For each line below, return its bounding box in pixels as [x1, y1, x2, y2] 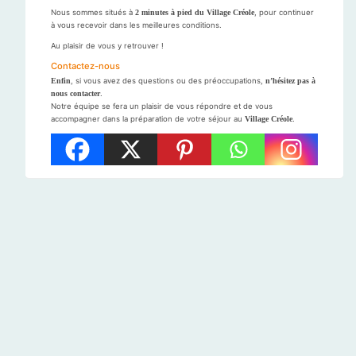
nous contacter [51, 88, 100, 98]
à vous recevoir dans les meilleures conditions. [51, 20, 222, 29]
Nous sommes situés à [51, 7, 135, 17]
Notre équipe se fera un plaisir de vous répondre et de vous [51, 101, 273, 110]
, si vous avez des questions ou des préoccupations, [71, 75, 265, 85]
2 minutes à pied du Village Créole [135, 7, 254, 17]
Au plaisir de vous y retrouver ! [51, 41, 164, 50]
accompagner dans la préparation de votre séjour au [51, 114, 245, 123]
